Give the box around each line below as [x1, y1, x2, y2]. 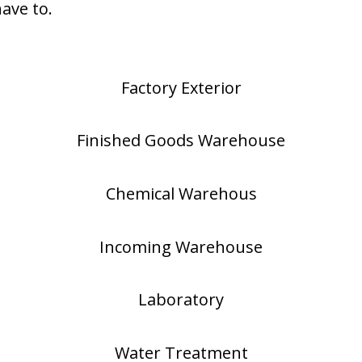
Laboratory [138, 288, 224, 311]
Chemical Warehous [105, 182, 257, 204]
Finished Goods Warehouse [77, 129, 285, 152]
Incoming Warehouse [99, 235, 263, 258]
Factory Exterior [120, 76, 242, 99]
